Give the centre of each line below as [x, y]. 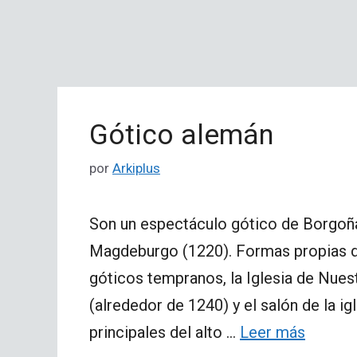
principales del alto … [165, 332]
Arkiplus [136, 168]
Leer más [273, 332]
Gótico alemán [182, 135]
